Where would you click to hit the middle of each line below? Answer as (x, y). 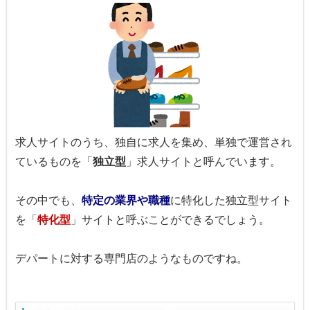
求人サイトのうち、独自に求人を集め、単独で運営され (154, 143)
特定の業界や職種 (126, 201)
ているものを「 (54, 162)
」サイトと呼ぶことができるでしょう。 (170, 220)
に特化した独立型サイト (231, 201)
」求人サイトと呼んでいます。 (203, 162)
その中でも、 (48, 201)
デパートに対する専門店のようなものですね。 (131, 259)
